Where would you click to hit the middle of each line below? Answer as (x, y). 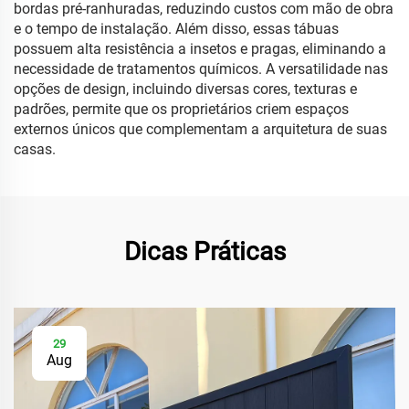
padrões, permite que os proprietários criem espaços (181, 109)
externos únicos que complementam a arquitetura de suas (200, 129)
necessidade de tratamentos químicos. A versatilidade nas (201, 69)
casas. (35, 149)
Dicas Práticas (204, 252)
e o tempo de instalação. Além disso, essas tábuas (176, 29)
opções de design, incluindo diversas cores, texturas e (185, 89)
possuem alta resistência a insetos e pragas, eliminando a (200, 49)
